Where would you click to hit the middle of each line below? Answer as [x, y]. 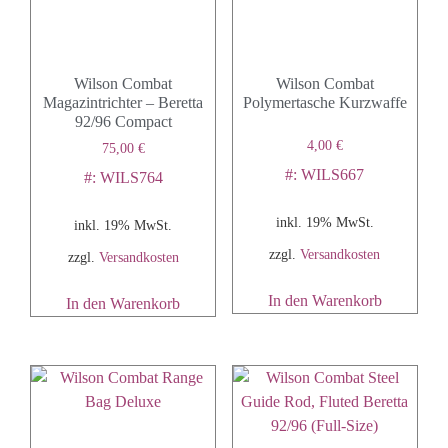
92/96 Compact [123, 121]
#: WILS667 [325, 174]
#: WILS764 [123, 177]
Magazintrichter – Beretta [123, 102]
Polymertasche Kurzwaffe [324, 102]
